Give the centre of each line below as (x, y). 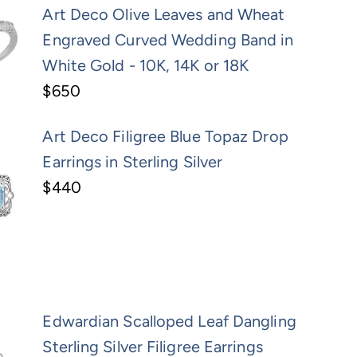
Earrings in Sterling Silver (133, 162)
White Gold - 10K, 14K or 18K (146, 66)
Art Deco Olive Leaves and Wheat (164, 15)
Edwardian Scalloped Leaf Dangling (169, 322)
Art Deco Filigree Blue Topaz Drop (165, 137)
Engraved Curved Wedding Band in (168, 40)
